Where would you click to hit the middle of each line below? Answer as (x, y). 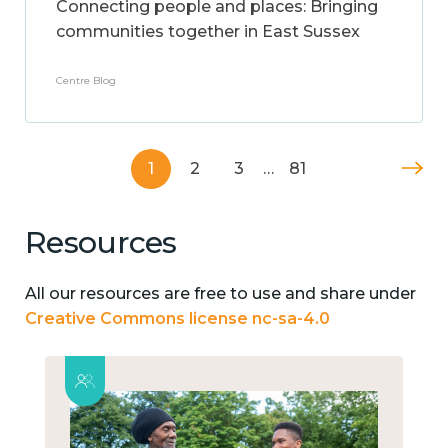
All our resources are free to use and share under (220, 293)
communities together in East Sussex (208, 31)
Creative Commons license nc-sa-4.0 (177, 318)
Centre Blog (86, 80)
